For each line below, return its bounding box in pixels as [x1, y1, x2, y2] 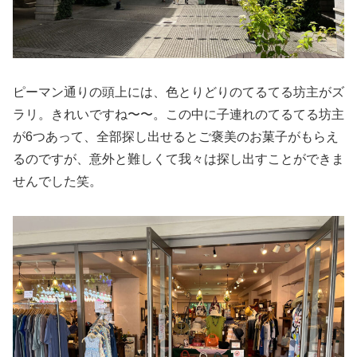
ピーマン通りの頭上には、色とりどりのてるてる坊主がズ [13, 85, 344, 100]
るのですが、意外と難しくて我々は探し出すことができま [13, 152, 344, 167]
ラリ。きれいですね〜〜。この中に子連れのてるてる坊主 [13, 108, 344, 122]
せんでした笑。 [13, 175, 102, 189]
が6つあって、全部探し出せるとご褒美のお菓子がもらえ [13, 130, 339, 144]
